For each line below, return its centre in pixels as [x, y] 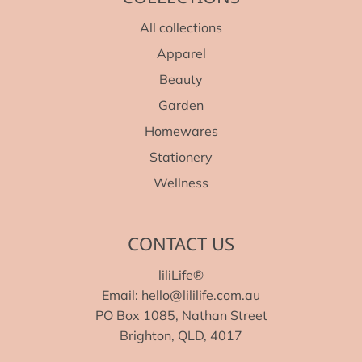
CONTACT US [181, 244]
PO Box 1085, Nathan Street [181, 316]
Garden [181, 105]
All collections [181, 28]
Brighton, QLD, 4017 [181, 336]
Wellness [181, 183]
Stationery [181, 157]
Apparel [181, 54]
